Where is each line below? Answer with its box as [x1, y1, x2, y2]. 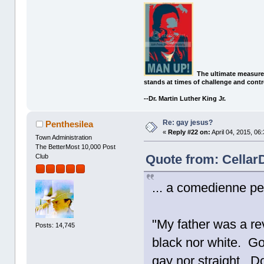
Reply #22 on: [168, 128, 211, 136]
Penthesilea [45, 119, 93, 129]
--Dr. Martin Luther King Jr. [144, 95, 226, 103]
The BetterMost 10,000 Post [35, 143, 116, 150]
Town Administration [35, 133, 93, 141]
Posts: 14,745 [35, 221, 75, 229]
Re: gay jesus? [163, 118, 213, 127]
